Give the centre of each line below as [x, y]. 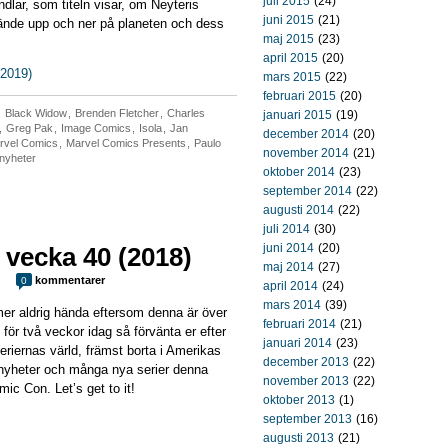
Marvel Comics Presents [126, 143]
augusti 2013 [298, 438]
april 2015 [290, 58]
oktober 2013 [299, 400]
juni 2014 [288, 248]
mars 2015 [292, 77]
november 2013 [306, 381]
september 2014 [307, 191]
